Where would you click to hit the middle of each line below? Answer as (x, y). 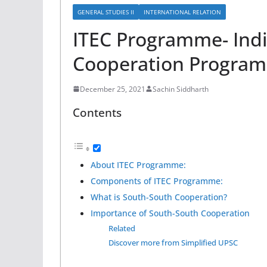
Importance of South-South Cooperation (170, 213)
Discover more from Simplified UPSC (173, 242)
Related (122, 228)
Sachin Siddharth (181, 89)
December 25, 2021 (113, 89)
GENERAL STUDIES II (106, 12)
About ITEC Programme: (138, 164)
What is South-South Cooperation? (159, 197)
